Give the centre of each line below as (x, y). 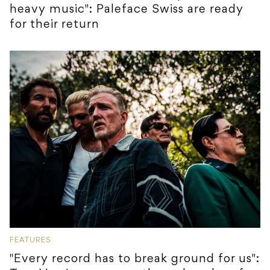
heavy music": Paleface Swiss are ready (127, 10)
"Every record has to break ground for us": (135, 259)
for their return (55, 25)
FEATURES (30, 241)
